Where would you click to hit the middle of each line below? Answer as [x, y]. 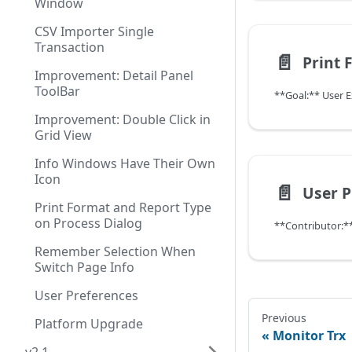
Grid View [63, 135]
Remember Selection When [115, 251]
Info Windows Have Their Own [125, 163]
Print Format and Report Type [123, 207]
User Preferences [86, 295]
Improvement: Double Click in [123, 119]
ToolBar [57, 91]
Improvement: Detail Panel [114, 75]
